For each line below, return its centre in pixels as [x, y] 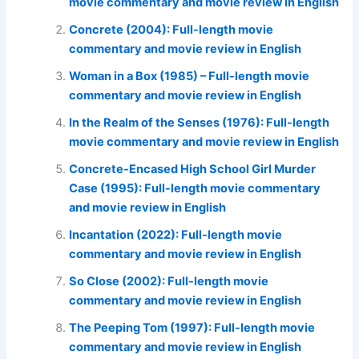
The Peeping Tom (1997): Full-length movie [192, 328]
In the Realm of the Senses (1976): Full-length [200, 123]
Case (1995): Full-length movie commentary [195, 189]
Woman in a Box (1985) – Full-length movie [190, 77]
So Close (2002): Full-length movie [169, 282]
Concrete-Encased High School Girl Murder [193, 169]
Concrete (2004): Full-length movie [171, 30]
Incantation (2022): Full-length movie [176, 235]
